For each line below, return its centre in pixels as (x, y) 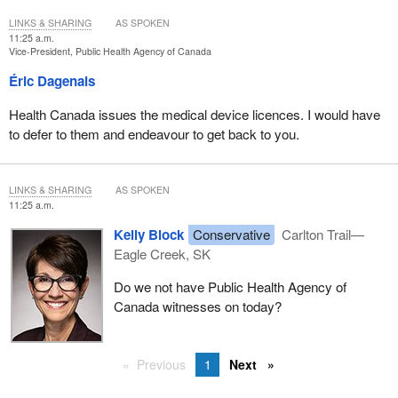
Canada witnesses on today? (197, 306)
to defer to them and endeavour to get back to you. (154, 133)
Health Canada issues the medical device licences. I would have (194, 114)
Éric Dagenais (52, 81)
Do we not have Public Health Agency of (230, 286)
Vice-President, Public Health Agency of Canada (110, 52)
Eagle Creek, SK (162, 253)
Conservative (231, 234)
